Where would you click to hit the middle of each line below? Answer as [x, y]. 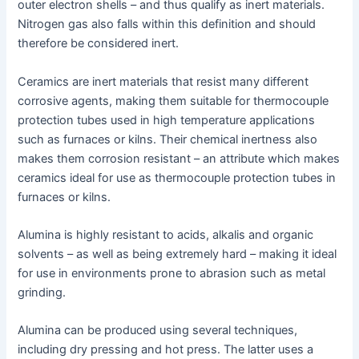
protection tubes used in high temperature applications [167, 120]
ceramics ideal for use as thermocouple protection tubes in [177, 177]
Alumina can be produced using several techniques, [158, 331]
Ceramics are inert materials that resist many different [163, 81]
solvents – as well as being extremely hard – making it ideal [177, 254]
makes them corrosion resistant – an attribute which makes [179, 158]
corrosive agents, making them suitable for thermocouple [173, 101]
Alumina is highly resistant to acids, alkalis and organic [166, 235]
